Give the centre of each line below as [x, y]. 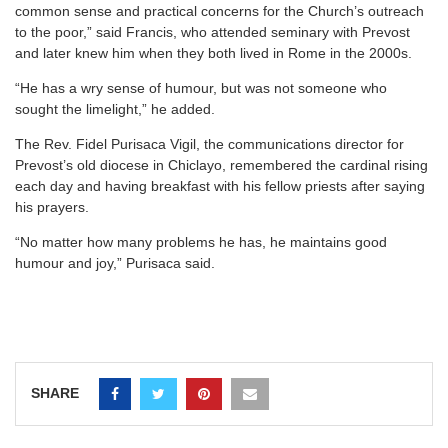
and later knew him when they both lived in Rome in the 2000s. [213, 53]
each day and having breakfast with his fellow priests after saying [220, 186]
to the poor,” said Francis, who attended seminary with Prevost [212, 32]
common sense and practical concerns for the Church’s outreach [219, 11]
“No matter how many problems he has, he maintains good [201, 242]
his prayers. [52, 207]
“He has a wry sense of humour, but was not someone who [201, 88]
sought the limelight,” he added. [115, 109]
